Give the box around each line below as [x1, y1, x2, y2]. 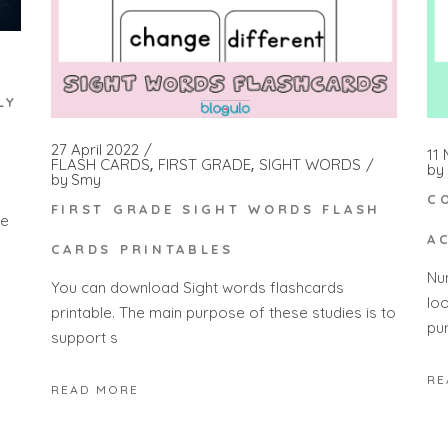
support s [50, 328, 118, 348]
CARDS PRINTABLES [50, 240, 234, 257]
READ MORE [50, 381, 139, 397]
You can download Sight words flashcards [50, 278, 344, 298]
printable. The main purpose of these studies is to [50, 303, 396, 323]
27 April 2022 [50, 140, 139, 160]
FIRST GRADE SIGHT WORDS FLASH [50, 200, 381, 217]
